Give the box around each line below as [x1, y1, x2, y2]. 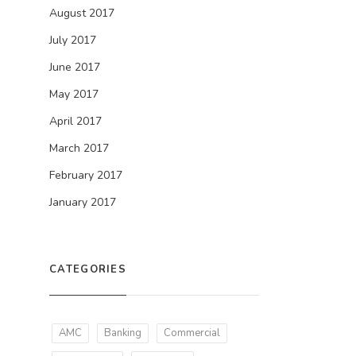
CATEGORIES [49, 262, 126, 277]
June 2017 [49, 60, 100, 75]
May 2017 [49, 87, 99, 102]
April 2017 [49, 114, 102, 129]
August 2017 [49, 6, 114, 21]
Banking [104, 326, 141, 340]
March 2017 [49, 141, 109, 156]
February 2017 [49, 168, 122, 183]
